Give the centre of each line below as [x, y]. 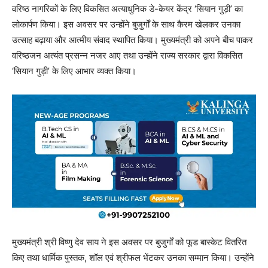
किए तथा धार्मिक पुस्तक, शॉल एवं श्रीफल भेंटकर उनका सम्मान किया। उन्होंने [133, 257]
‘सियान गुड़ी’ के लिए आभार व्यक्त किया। [74, 71]
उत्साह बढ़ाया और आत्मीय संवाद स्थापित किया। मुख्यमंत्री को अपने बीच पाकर [133, 39]
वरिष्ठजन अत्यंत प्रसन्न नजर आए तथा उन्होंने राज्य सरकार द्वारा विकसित [127, 55]
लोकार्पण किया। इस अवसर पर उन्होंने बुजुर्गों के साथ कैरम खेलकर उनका [126, 24]
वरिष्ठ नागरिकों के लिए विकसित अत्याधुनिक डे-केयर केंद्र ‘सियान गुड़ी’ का [127, 8]
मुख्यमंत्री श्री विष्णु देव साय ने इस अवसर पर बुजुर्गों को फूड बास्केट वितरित [129, 242]
